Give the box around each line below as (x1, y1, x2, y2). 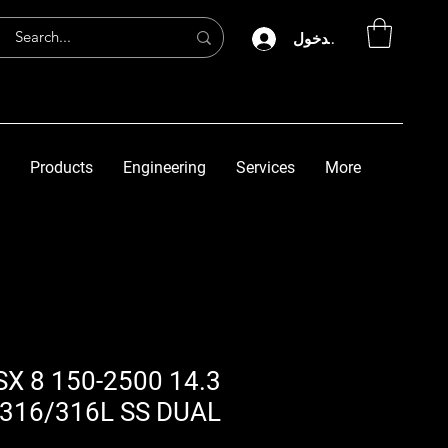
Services (236, 157, 295, 177)
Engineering (123, 157, 206, 177)
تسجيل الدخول (293, 29, 384, 47)
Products (30, 157, 93, 177)
